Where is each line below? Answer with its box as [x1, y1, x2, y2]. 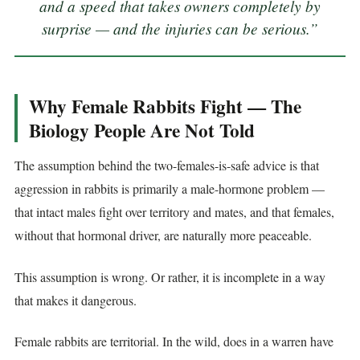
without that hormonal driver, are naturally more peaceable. [14, 227, 312, 244]
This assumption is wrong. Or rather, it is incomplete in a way [14, 268, 325, 285]
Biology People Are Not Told [29, 117, 255, 145]
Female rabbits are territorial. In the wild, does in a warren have [14, 333, 333, 350]
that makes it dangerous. [14, 291, 137, 309]
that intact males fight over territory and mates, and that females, [14, 203, 334, 221]
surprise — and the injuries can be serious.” [42, 18, 318, 39]
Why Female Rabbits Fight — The [29, 92, 301, 121]
